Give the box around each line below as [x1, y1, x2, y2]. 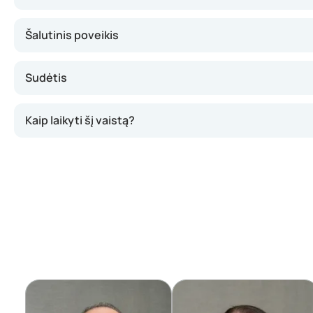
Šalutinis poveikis [25, 27, 119, 43]
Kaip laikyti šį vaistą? [25, 112, 135, 128]
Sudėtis [25, 70, 67, 85]
